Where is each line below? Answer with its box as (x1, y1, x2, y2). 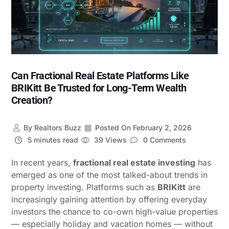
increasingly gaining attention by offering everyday (11, 194, 207, 204)
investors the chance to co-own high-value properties (11, 206, 218, 217)
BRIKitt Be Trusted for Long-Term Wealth (11, 81, 187, 94)
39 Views (92, 135, 127, 144)
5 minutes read (25, 135, 78, 144)
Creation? (11, 94, 53, 106)
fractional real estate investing (73, 157, 195, 168)
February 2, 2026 (131, 123, 192, 132)
